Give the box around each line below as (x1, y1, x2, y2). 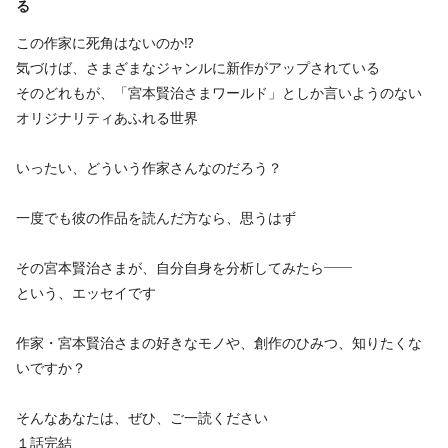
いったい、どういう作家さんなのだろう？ (16, 157, 282, 177)
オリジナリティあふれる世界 (16, 107, 198, 127)
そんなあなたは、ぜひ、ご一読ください (16, 407, 268, 427)
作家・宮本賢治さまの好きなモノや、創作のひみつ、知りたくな (16, 332, 422, 352)
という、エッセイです (16, 282, 156, 302)
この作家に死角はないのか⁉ (16, 32, 194, 52)
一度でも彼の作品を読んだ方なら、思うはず (16, 207, 296, 227)
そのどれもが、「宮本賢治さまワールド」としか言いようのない (16, 82, 422, 102)
